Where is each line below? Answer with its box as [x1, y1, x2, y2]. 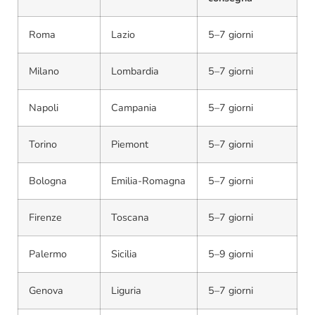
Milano [29, 63, 59, 78]
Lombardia [111, 63, 159, 78]
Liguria [111, 283, 141, 297]
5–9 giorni [208, 246, 253, 261]
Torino [29, 136, 57, 151]
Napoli [29, 100, 58, 115]
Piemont [111, 136, 148, 151]
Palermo [29, 246, 67, 261]
